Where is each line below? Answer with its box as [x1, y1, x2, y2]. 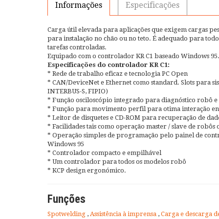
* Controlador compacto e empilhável [47, 149, 161, 156]
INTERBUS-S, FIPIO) [47, 87, 108, 95]
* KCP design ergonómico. [47, 166, 126, 174]
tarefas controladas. [47, 43, 107, 51]
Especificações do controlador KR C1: [47, 61, 170, 68]
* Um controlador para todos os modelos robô [47, 157, 186, 165]
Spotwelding [47, 210, 87, 218]
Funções [47, 192, 86, 206]
